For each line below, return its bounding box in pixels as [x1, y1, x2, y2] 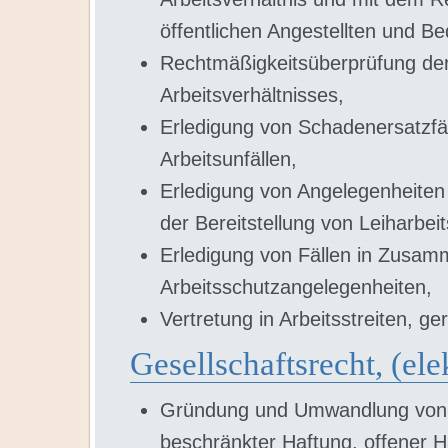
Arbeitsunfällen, [160, 148, 297, 170]
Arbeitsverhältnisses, [160, 84, 344, 106]
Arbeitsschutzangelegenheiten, [160, 276, 432, 298]
